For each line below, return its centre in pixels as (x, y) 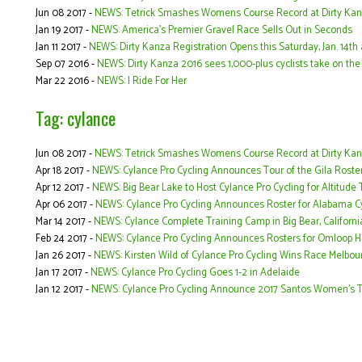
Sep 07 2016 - (66, 64)
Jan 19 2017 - (63, 30)
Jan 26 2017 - (65, 255)
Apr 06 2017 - (65, 204)
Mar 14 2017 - (65, 221)
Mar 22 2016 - (66, 81)
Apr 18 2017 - (64, 170)
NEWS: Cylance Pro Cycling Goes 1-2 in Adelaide (195, 272)
